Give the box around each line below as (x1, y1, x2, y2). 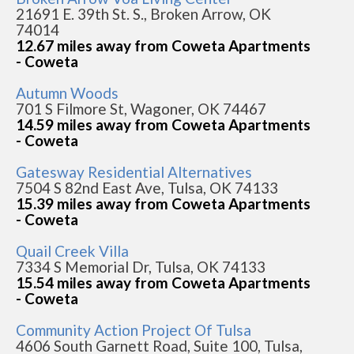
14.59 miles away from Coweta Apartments (16, 115, 311, 134)
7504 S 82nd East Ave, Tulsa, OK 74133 (16, 179, 278, 197)
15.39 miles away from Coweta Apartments (16, 194, 311, 213)
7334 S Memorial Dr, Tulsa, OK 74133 (16, 258, 265, 276)
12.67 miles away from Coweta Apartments (16, 36, 311, 55)
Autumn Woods (16, 84, 119, 102)
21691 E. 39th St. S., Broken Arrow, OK (16, 5, 271, 23)
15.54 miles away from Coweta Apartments (16, 273, 311, 292)
